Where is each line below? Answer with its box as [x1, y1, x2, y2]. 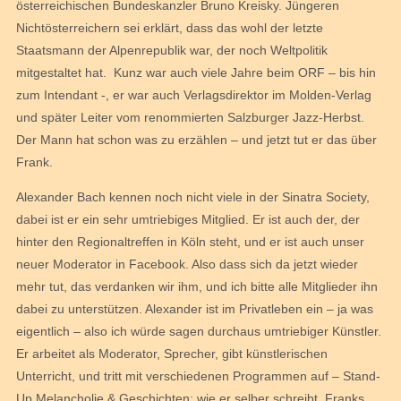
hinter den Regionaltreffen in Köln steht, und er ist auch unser [16, 234, 364, 249]
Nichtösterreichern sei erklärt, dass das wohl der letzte [16, 20, 323, 35]
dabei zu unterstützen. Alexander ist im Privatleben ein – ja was [16, 301, 373, 316]
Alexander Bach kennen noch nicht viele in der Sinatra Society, [16, 189, 370, 204]
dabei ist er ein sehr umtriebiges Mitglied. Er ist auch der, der [16, 211, 360, 226]
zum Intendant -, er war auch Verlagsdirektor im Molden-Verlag [16, 87, 371, 102]
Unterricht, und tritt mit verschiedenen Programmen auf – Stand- [16, 368, 380, 383]
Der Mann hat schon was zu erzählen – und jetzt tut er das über [16, 132, 377, 147]
